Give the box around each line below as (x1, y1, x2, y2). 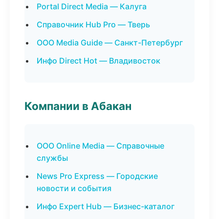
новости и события (37, 183, 111, 193)
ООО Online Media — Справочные (37, 141, 164, 151)
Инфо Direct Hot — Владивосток (37, 56, 160, 66)
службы (37, 153, 68, 163)
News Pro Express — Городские (37, 171, 158, 181)
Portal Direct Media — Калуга (37, 1, 147, 11)
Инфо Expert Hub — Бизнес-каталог (37, 201, 175, 211)
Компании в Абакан (24, 99, 131, 112)
